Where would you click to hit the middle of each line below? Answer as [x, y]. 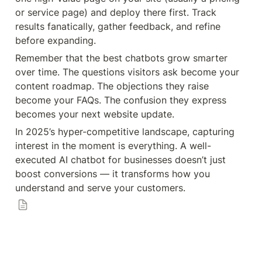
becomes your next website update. [95, 114]
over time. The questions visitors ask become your [127, 72]
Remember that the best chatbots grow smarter [121, 58]
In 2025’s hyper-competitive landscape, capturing [125, 132]
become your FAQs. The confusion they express [121, 100]
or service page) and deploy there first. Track [116, 12]
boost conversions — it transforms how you [113, 174]
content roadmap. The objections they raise [112, 86]
